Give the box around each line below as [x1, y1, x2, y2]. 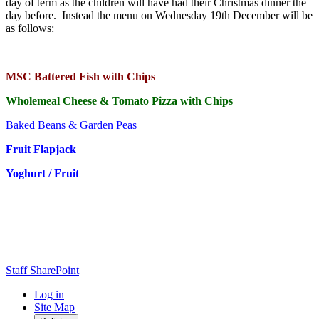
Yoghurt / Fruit [6, 167, 79, 180]
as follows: [6, 22, 54, 35]
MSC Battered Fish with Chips [6, 70, 155, 83]
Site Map [34, 301, 75, 314]
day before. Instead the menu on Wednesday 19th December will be [6, 9, 313, 22]
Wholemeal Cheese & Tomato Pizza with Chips [6, 95, 233, 108]
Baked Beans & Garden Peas [6, 119, 137, 132]
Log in [34, 288, 64, 301]
